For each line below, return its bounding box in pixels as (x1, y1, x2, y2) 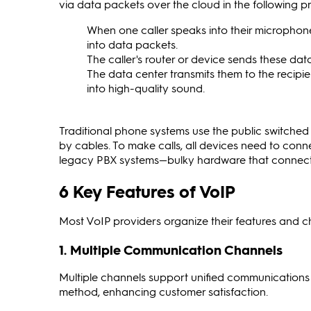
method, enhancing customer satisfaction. (59, 283, 268, 299)
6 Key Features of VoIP (59, 180, 235, 202)
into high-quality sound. (87, 80, 205, 95)
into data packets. (87, 36, 178, 51)
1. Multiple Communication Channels (59, 240, 283, 258)
